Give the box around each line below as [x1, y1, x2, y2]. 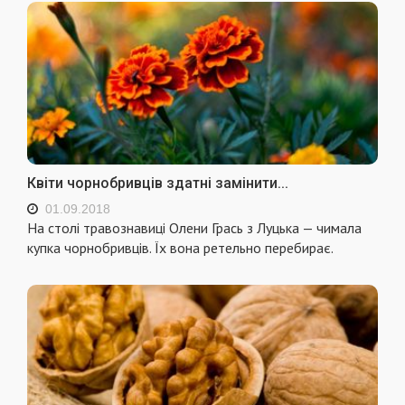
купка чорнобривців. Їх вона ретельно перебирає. [27, 239, 334, 258]
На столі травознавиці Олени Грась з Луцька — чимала [27, 219, 362, 238]
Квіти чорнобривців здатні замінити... [27, 174, 288, 193]
